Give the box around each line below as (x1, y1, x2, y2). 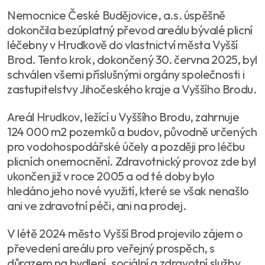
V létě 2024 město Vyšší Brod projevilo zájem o (7, 225, 243, 241)
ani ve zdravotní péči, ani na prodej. (7, 198, 186, 213)
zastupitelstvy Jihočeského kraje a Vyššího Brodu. (7, 81, 257, 96)
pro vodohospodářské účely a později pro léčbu (7, 138, 245, 154)
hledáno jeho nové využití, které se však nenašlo (7, 183, 249, 198)
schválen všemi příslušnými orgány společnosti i (7, 66, 245, 82)
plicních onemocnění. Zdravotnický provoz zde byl (7, 153, 256, 169)
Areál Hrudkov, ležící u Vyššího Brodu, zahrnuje (7, 109, 240, 124)
